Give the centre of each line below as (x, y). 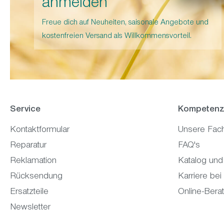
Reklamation (33, 161)
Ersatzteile (29, 192)
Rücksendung (36, 177)
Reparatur (28, 146)
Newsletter (30, 208)
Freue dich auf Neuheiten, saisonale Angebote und (125, 23)
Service (25, 110)
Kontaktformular (40, 130)
